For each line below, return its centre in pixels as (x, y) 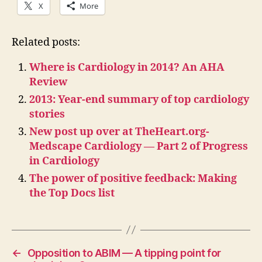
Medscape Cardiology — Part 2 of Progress (139, 146)
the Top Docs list (72, 193)
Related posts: (46, 42)
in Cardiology (64, 161)
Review (48, 82)
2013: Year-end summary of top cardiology (139, 99)
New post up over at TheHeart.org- (119, 132)
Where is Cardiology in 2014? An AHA (127, 67)
